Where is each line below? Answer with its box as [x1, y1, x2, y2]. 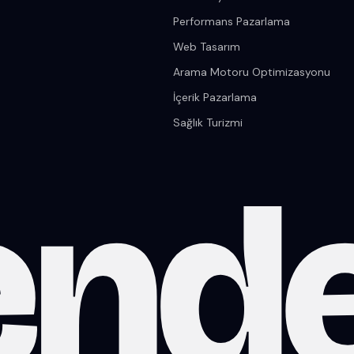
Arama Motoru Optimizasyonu [172, 65, 330, 80]
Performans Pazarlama [172, 14, 290, 29]
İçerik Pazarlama [172, 90, 257, 105]
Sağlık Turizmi [172, 115, 243, 130]
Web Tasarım [172, 40, 240, 55]
